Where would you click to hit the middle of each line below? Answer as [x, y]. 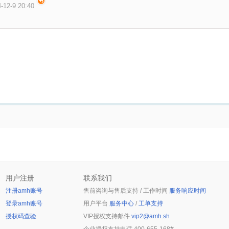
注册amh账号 [24, 191]
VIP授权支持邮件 [107, 216]
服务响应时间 [188, 191]
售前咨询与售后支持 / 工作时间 [126, 191]
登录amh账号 [24, 203]
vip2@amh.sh [151, 216]
